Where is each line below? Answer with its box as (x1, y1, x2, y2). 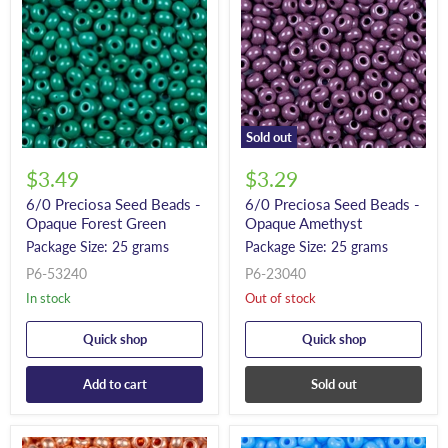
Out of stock (245, 290, 316, 307)
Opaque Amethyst (245, 214, 362, 233)
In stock (30, 290, 71, 307)
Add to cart (82, 376, 147, 393)
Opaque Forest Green (26, 214, 166, 233)
